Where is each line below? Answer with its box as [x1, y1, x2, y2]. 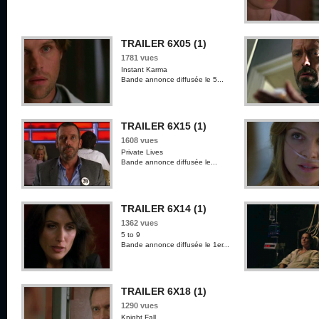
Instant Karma [121, 66, 167, 73]
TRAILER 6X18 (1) [121, 286, 206, 297]
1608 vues [121, 136, 158, 145]
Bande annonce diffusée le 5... [121, 75, 224, 83]
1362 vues [121, 219, 158, 227]
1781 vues [121, 53, 158, 62]
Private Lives [121, 148, 163, 156]
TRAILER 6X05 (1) [121, 38, 206, 49]
